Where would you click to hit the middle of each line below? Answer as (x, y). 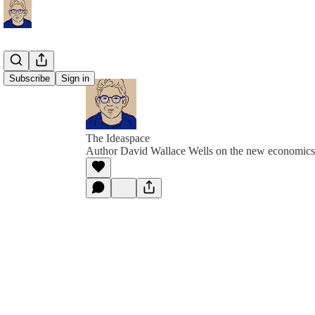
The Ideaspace (118, 138)
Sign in (75, 78)
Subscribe (30, 78)
